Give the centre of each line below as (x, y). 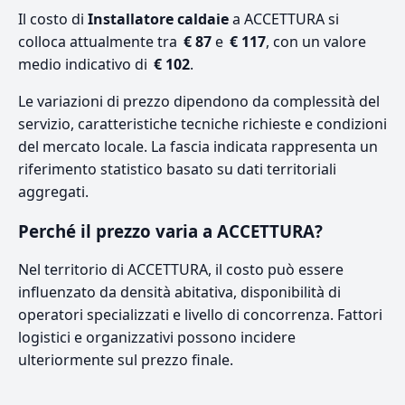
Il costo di (53, 19)
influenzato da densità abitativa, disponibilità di (179, 292)
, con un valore (316, 41)
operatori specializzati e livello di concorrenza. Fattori (200, 314)
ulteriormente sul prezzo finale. (126, 359)
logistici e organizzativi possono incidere (157, 337)
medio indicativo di (85, 64)
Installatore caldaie (158, 19)
